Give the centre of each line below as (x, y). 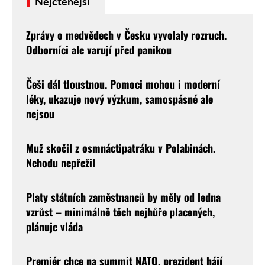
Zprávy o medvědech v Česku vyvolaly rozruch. (126, 35)
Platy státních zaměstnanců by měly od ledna (123, 197)
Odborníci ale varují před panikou (99, 49)
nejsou (40, 113)
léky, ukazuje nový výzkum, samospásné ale (119, 98)
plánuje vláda (54, 226)
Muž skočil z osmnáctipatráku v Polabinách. (121, 148)
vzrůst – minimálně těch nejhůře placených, (120, 211)
